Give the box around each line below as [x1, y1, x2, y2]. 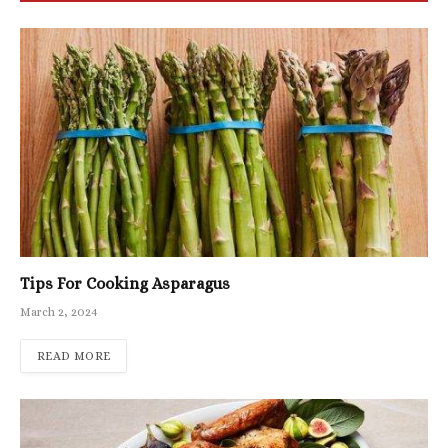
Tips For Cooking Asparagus [20, 274, 230, 294]
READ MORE [37, 349, 111, 364]
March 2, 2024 [20, 305, 98, 320]
